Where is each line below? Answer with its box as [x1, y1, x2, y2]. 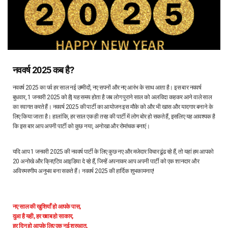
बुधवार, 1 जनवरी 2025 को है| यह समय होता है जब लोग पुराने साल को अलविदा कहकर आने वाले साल [13, 94, 212, 101]
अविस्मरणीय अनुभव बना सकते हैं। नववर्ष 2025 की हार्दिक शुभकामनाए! [13, 167, 155, 175]
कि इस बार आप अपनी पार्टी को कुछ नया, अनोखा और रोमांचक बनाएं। [13, 123, 150, 130]
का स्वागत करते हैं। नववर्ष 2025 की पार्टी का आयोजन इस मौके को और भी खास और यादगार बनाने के [13, 103, 213, 111]
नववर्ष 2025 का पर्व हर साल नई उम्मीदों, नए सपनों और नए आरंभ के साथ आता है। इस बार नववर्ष [13, 84, 202, 92]
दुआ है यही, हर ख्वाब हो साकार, [13, 213, 73, 220]
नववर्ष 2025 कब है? [13, 65, 74, 76]
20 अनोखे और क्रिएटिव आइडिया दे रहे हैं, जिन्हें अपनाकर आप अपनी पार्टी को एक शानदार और [13, 158, 199, 165]
